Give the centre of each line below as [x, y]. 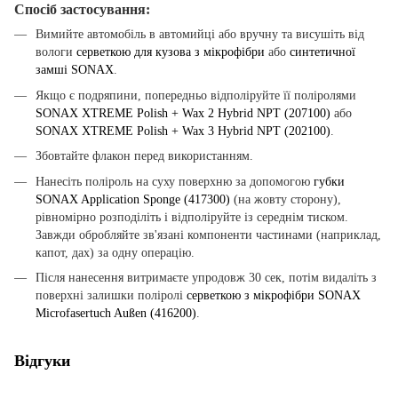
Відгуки [42, 360]
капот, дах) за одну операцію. [115, 252]
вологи [56, 52]
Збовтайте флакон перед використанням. [144, 156]
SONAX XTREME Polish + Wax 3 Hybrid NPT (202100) [183, 131]
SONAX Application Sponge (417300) [133, 199]
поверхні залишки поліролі [111, 295]
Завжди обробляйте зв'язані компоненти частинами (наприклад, [208, 235]
